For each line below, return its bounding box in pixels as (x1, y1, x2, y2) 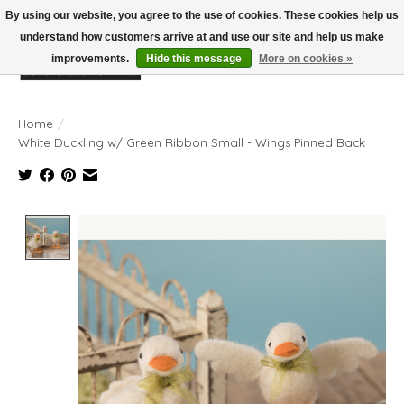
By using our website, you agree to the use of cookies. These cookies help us (5, 9, 399, 22)
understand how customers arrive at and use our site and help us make (20, 31, 384, 43)
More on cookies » (259, 52, 353, 65)
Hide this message (146, 52, 242, 65)
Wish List (295, 62, 353, 81)
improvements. (51, 52, 132, 65)
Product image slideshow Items (78, 214, 285, 233)
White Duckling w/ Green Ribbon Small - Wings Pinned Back (18, 134, 365, 150)
